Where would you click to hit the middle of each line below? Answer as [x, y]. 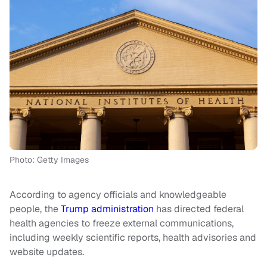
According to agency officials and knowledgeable [118, 195]
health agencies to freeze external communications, [122, 223]
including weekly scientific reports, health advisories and [133, 238]
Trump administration [107, 209]
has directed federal [199, 209]
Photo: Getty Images [49, 160]
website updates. [47, 252]
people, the [35, 209]
